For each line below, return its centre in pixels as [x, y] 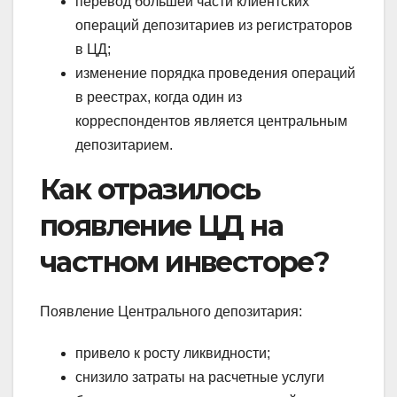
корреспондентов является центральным [211, 121]
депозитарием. [124, 144]
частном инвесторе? [185, 261]
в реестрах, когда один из [159, 97]
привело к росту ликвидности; [173, 353]
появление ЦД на [161, 225]
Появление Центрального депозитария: [171, 311]
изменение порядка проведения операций [215, 73]
